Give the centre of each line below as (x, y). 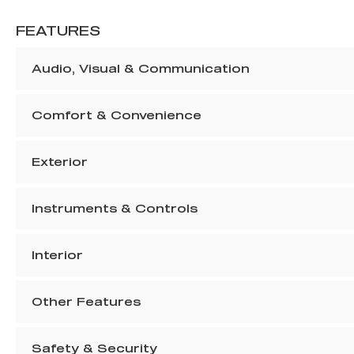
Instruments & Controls (115, 209)
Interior (57, 255)
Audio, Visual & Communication (141, 69)
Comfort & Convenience (117, 115)
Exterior (60, 162)
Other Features (86, 302)
